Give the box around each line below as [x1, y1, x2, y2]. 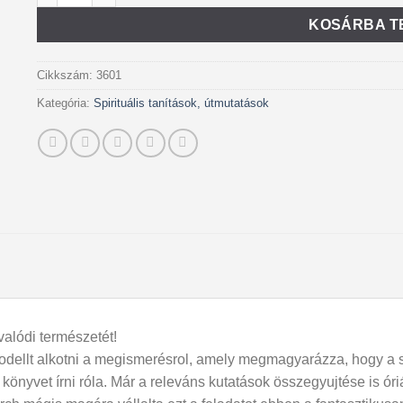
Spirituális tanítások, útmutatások [93, 95, 269, 110]
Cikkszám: [36, 67, 96, 82]
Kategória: [36, 95, 94, 110]
